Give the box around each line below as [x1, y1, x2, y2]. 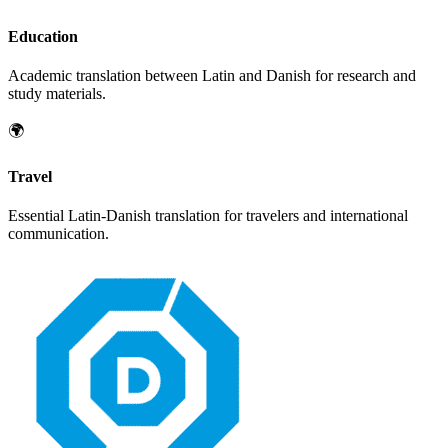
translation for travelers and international [151, 206, 408, 224]
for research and [311, 67, 416, 85]
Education [8, 28, 78, 46]
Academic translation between [8, 67, 202, 85]
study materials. [8, 85, 106, 103]
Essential [8, 206, 68, 224]
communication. [8, 224, 109, 242]
